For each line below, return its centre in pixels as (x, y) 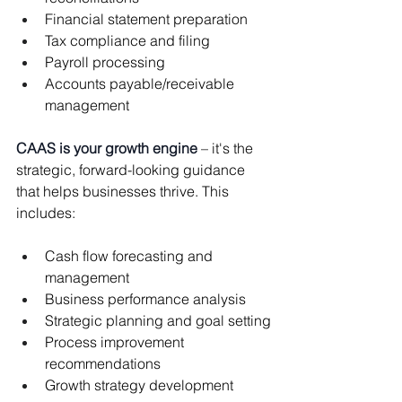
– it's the (227, 148)
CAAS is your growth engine (107, 148)
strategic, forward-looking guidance (132, 169)
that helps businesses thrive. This (124, 191)
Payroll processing (105, 61)
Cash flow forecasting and (131, 255)
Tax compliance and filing (127, 40)
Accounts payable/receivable (141, 83)
